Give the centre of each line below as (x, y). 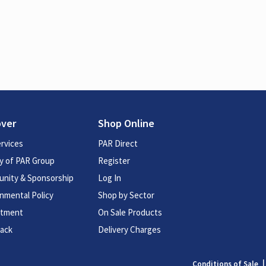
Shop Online (126, 123)
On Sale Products (130, 213)
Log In (110, 178)
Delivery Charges (130, 230)
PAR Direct (118, 144)
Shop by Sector (126, 195)
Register (114, 161)
